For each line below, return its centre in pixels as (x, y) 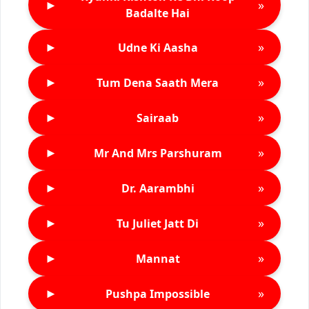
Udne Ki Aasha (158, 47)
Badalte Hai (158, 13)
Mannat (158, 258)
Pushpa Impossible (158, 293)
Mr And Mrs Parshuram (158, 153)
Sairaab (158, 118)
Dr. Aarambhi (158, 188)
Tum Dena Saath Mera (158, 82)
